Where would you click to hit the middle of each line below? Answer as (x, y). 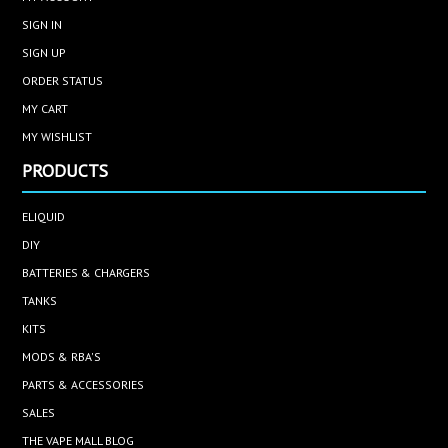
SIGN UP (44, 53)
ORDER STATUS (63, 81)
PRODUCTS (65, 171)
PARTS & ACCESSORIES (83, 385)
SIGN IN (42, 25)
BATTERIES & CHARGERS (86, 273)
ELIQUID (44, 217)
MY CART (45, 109)
